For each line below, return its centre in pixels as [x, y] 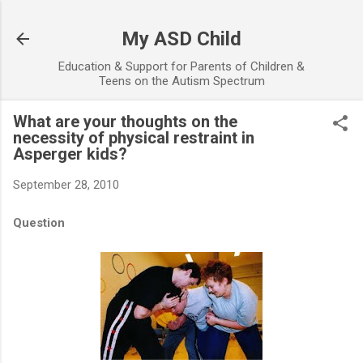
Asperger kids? [70, 154]
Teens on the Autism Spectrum [181, 81]
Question [39, 222]
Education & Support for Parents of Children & [181, 66]
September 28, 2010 [66, 185]
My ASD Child [181, 39]
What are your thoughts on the [125, 122]
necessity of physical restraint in [134, 138]
